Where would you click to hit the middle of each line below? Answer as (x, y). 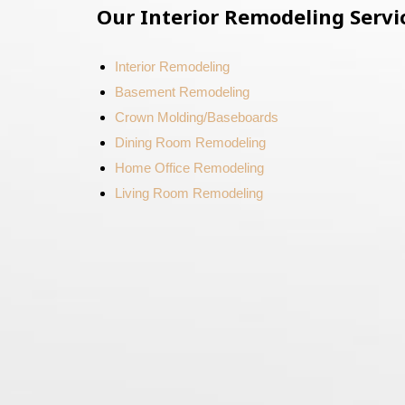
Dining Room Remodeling (190, 142)
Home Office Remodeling (189, 168)
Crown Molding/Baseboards (196, 117)
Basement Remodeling (182, 92)
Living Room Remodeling (188, 193)
